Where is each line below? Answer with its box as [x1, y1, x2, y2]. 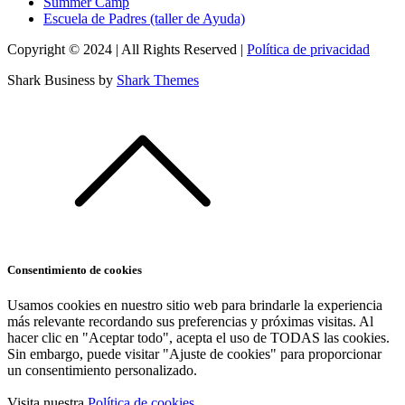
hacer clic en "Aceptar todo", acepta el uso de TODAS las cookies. [7, 329, 390, 345]
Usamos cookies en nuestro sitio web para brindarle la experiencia [7, 297, 382, 313]
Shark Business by [7, 72, 117, 89]
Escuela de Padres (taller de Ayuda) [43, 11, 245, 27]
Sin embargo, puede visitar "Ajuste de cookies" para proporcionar [7, 345, 381, 362]
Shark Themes [117, 72, 199, 89]
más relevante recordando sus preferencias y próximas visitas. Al [7, 313, 373, 329]
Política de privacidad [247, 42, 370, 58]
